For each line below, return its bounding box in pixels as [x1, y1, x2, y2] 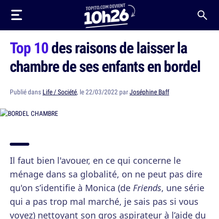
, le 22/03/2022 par [77, 88, 130, 96]
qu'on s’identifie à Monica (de [10, 182, 133, 194]
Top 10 [10, 37, 48, 58]
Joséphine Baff [130, 88, 169, 96]
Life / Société [43, 88, 77, 96]
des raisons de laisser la [48, 37, 187, 58]
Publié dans [10, 88, 43, 96]
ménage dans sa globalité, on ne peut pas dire [10, 168, 202, 180]
